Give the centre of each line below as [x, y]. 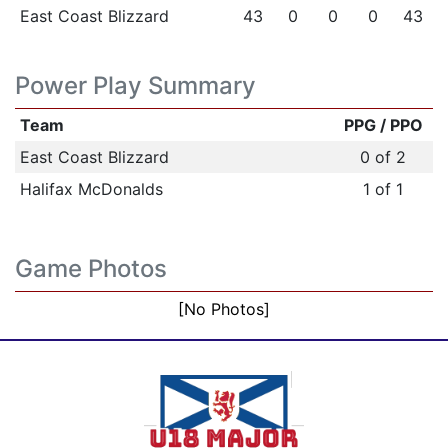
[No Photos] [224, 309]
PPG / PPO [383, 125]
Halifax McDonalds [91, 189]
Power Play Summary [135, 85]
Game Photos [91, 268]
